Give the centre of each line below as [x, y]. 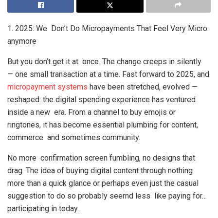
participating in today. [43, 209]
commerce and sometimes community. [74, 137]
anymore [22, 41]
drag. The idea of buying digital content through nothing [100, 171]
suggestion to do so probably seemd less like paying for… [107, 196]
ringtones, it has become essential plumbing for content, [103, 125]
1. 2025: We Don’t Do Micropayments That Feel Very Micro [107, 28]
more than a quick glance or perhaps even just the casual [103, 183]
